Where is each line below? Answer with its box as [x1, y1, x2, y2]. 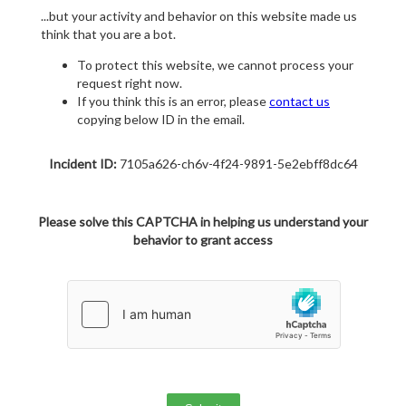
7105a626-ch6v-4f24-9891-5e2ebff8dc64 [116, 156, 358, 172]
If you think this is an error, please [77, 93, 269, 110]
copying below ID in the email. [77, 111, 245, 128]
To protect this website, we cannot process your [77, 57, 353, 73]
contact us [269, 93, 330, 110]
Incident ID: [48, 156, 117, 172]
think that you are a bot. [41, 26, 176, 43]
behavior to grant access [133, 232, 273, 248]
